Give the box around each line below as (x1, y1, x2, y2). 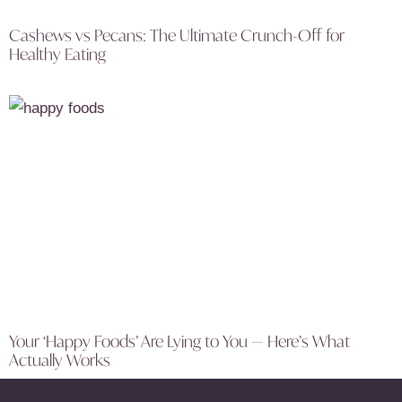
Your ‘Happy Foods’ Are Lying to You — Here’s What (9, 330, 350, 353)
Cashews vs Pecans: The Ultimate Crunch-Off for (9, 24, 345, 47)
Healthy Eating (9, 43, 106, 66)
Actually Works (9, 349, 110, 371)
